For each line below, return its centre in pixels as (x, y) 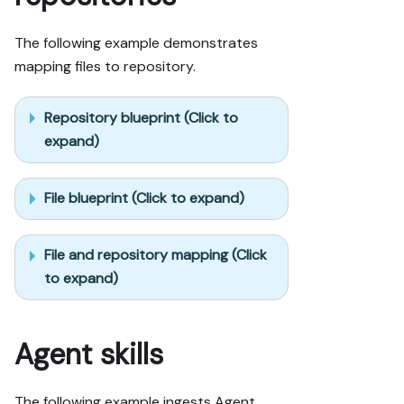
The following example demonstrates (136, 43)
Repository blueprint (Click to (141, 117)
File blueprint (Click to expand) (144, 198)
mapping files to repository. (105, 67)
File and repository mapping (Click (156, 255)
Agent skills (89, 354)
